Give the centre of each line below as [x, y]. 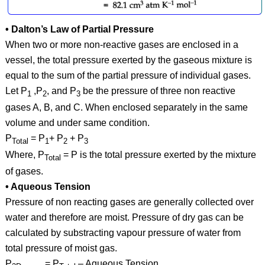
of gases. [24, 172]
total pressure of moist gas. [61, 248]
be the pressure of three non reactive [158, 91]
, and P [61, 91]
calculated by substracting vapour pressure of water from [123, 233]
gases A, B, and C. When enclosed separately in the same [126, 108]
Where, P [25, 155]
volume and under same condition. [77, 123]
